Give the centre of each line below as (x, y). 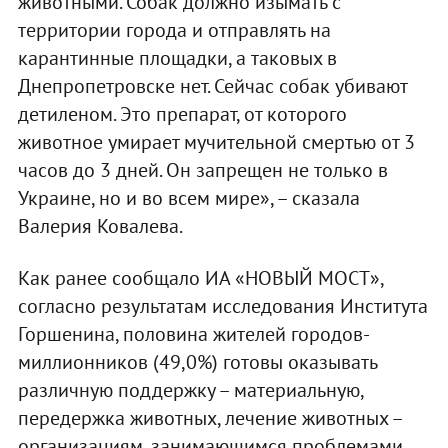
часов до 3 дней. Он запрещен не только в (202, 169)
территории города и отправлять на (174, 29)
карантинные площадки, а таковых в (177, 57)
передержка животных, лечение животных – (209, 417)
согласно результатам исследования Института (222, 305)
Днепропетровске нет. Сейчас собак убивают (212, 85)
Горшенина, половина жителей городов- (193, 333)
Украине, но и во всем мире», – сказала (188, 197)
